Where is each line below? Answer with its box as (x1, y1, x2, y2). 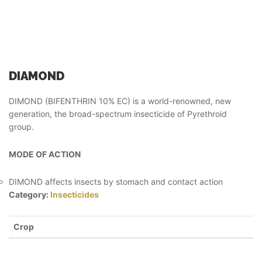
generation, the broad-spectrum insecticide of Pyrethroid (9, 109, 227, 119)
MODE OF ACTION (9, 149, 81, 159)
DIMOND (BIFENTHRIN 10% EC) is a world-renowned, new (9, 96, 231, 106)
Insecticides (50, 189, 99, 199)
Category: (9, 189, 50, 199)
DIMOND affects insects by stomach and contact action (9, 177, 223, 187)
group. (9, 122, 34, 132)
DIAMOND (9, 69, 64, 83)
